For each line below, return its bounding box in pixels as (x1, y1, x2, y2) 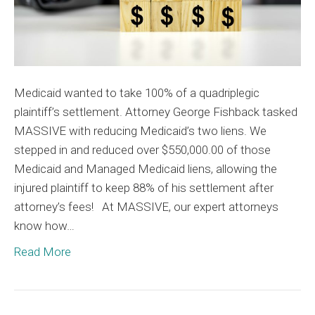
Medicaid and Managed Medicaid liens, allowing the (14, 161, 277, 176)
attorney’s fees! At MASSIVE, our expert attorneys (14, 199, 278, 214)
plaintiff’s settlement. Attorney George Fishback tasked (14, 104, 297, 119)
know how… (14, 218, 75, 233)
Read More (14, 244, 71, 259)
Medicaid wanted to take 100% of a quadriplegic (14, 85, 259, 100)
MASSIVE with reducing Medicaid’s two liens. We (14, 123, 266, 138)
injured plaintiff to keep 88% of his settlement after (14, 180, 274, 195)
